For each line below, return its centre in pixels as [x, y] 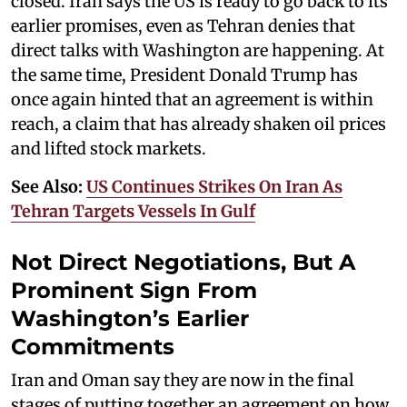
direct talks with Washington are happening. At [198, 50]
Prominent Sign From [134, 290]
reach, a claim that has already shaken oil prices [199, 124]
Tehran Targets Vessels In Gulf [133, 211]
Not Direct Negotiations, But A [183, 262]
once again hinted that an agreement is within [192, 99]
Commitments [93, 346]
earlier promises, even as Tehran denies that [183, 25]
